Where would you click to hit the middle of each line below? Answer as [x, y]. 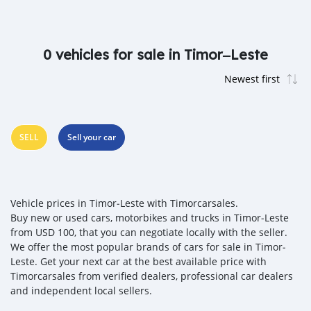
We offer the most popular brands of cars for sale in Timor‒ [148, 247]
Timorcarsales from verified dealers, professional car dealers [152, 276]
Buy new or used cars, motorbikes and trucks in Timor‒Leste [150, 218]
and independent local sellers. [81, 291]
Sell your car [92, 137]
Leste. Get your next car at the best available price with [138, 261]
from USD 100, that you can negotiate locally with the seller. [149, 232]
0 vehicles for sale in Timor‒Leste [155, 54]
